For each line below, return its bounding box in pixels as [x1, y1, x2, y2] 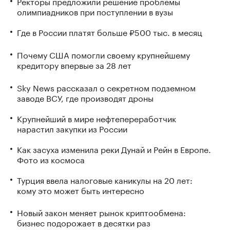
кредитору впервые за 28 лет [17, 57, 131, 71]
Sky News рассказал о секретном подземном [17, 80, 196, 93]
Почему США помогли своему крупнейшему [17, 47, 190, 61]
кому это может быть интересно [17, 183, 144, 196]
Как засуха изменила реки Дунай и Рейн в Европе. [17, 142, 211, 155]
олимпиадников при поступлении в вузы [17, 5, 173, 17]
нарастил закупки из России [17, 121, 127, 135]
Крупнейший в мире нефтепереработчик [17, 111, 176, 124]
